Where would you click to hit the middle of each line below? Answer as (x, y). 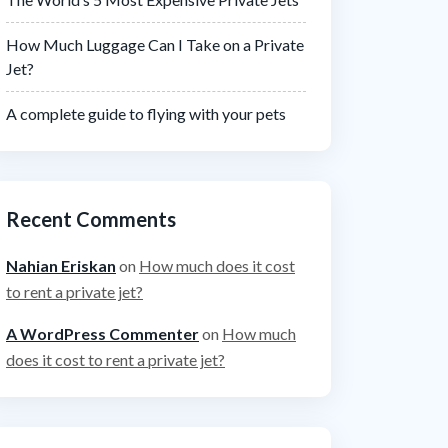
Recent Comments (91, 219)
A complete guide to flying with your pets (146, 113)
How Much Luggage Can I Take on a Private (155, 44)
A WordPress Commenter (102, 333)
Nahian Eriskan (61, 265)
